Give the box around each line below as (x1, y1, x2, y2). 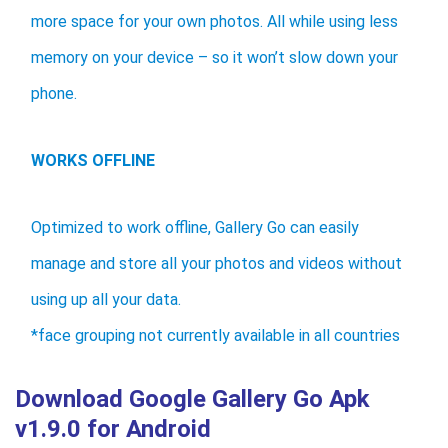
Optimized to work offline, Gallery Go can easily (31, 218, 359, 238)
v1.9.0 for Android (15, 415, 211, 444)
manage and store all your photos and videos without (31, 254, 402, 274)
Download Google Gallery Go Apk (15, 385, 370, 414)
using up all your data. (31, 290, 181, 310)
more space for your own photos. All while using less (31, 12, 398, 32)
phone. (31, 84, 77, 104)
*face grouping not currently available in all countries (31, 326, 400, 346)
